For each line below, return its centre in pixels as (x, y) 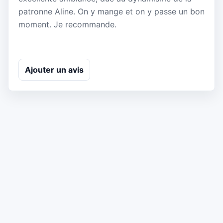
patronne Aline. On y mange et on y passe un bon (111, 12)
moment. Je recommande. (67, 25)
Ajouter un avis (54, 69)
